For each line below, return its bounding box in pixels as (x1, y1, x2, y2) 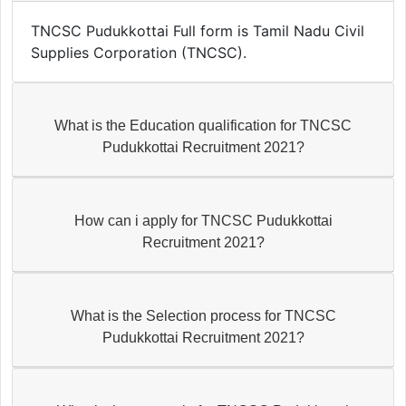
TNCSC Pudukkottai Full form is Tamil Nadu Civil (30, 21, 364, 40)
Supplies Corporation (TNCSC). (30, 43, 246, 62)
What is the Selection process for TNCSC (70, 307, 336, 324)
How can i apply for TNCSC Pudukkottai (73, 212, 333, 228)
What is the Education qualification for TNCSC (54, 117, 352, 133)
